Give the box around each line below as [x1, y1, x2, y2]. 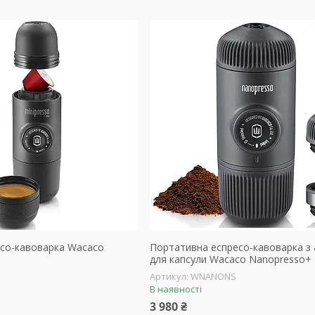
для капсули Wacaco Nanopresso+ [149, 252, 311, 266]
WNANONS [190, 270, 236, 283]
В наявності [149, 283, 202, 295]
